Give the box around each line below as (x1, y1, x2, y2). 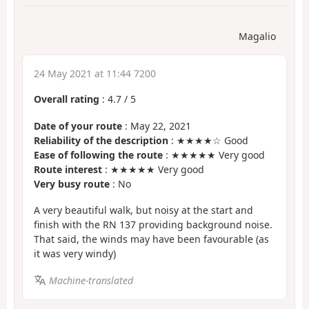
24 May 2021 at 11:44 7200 (34, 67, 156, 81)
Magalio (239, 30, 276, 43)
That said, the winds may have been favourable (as (34, 232, 269, 246)
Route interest (34, 162, 102, 176)
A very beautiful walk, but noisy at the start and (34, 203, 253, 217)
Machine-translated (48, 273, 133, 287)
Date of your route (34, 119, 122, 132)
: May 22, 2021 (122, 119, 191, 132)
